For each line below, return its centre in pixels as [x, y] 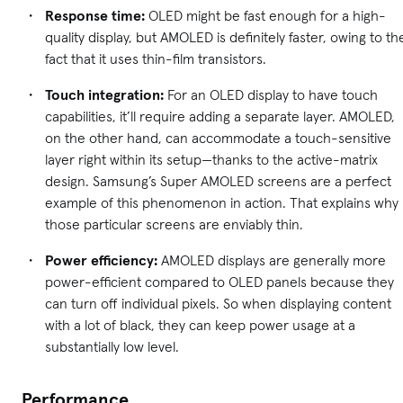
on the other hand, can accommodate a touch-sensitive [218, 138]
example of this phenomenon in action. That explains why [222, 203]
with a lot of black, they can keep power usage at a [200, 325]
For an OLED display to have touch [271, 95]
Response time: [95, 16]
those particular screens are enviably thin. [174, 224]
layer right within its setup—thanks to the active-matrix [211, 160]
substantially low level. [112, 347]
